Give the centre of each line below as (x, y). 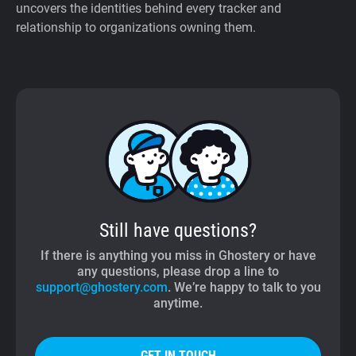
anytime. (178, 304)
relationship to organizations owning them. (136, 28)
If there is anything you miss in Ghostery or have (178, 256)
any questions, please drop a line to (178, 272)
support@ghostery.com (101, 288)
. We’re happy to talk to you (244, 288)
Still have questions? (178, 231)
